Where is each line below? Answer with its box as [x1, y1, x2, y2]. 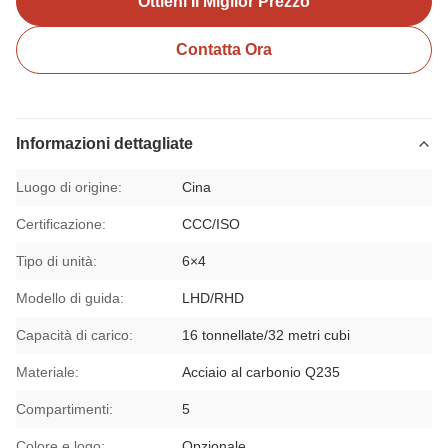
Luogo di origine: [16, 179, 122, 195]
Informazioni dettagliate [16, 135, 193, 152]
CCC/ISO [182, 216, 241, 232]
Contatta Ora [176, 41, 272, 58]
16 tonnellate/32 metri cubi [182, 327, 351, 343]
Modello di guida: [16, 290, 124, 306]
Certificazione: [16, 216, 106, 232]
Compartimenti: [16, 401, 113, 417]
